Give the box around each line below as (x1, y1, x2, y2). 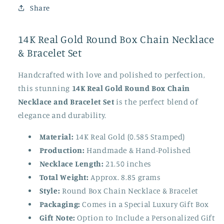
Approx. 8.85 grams (88, 172, 161, 182)
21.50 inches (103, 158, 151, 168)
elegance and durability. (17, 110, 106, 120)
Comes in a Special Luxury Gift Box (80, 199, 209, 209)
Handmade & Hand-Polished (84, 145, 191, 155)
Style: (39, 185, 60, 195)
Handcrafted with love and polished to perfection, (17, 70, 205, 80)
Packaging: (39, 199, 80, 209)
